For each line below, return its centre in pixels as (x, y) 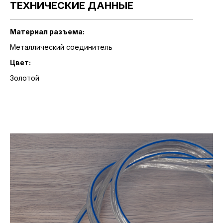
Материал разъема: (47, 32)
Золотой (25, 78)
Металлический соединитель (61, 47)
